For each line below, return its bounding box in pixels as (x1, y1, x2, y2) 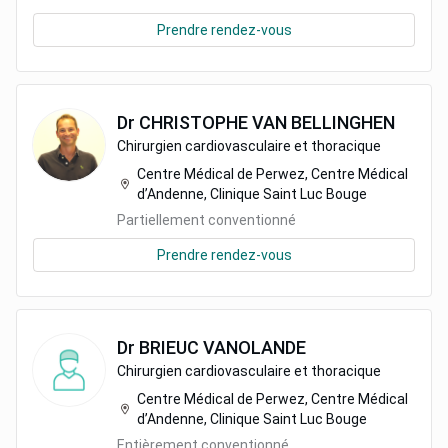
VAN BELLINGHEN (252, 112, 395, 133)
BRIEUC (139, 337, 199, 358)
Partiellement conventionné (117, 212, 296, 228)
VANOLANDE (203, 337, 306, 358)
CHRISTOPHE (139, 112, 248, 133)
